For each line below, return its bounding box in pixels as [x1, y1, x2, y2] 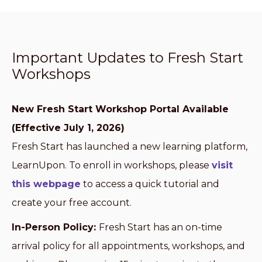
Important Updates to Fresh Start [12, 49, 243, 66]
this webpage [12, 178, 81, 189]
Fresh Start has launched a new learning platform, [12, 141, 247, 152]
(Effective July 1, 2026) [12, 122, 125, 133]
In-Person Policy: [12, 222, 99, 233]
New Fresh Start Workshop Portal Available [12, 104, 229, 115]
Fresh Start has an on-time [99, 222, 222, 233]
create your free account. [12, 197, 132, 208]
